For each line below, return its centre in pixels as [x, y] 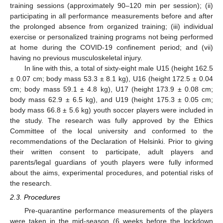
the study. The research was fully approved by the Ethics [111, 120]
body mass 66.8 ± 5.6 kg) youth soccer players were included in [111, 110]
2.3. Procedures [35, 197]
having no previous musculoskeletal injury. [76, 57]
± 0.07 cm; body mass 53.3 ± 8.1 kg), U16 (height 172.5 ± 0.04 [111, 78]
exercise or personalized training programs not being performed [111, 37]
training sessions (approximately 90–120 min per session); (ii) [111, 5]
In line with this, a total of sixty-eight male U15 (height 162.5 [118, 68]
